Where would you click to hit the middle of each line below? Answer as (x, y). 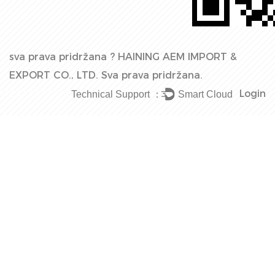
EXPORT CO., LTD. (54, 75)
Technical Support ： (117, 94)
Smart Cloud (206, 94)
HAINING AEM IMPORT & (177, 56)
